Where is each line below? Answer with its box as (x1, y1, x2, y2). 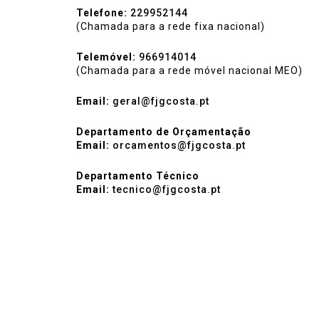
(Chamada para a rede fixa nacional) (76, 21, 265, 32)
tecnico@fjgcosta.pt (113, 184, 221, 195)
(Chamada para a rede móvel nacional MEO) (76, 65, 303, 76)
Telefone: (76, 7, 127, 19)
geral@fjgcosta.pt (113, 95, 209, 107)
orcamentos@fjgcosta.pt (113, 140, 246, 151)
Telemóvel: (76, 51, 136, 63)
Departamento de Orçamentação (76, 126, 251, 137)
